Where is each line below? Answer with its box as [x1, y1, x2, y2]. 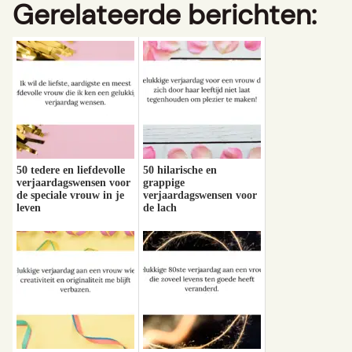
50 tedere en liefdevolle [16, 163, 125, 176]
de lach [143, 201, 177, 214]
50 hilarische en [143, 163, 217, 176]
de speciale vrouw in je [16, 189, 124, 201]
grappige [143, 176, 185, 189]
